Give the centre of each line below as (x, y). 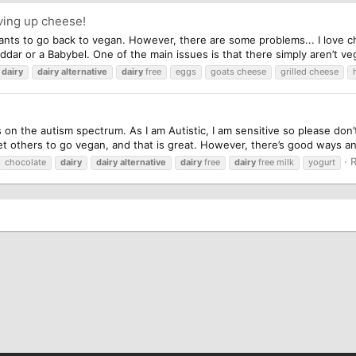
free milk (275, 162)
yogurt (322, 162)
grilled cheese (310, 71)
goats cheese (238, 71)
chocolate (25, 162)
